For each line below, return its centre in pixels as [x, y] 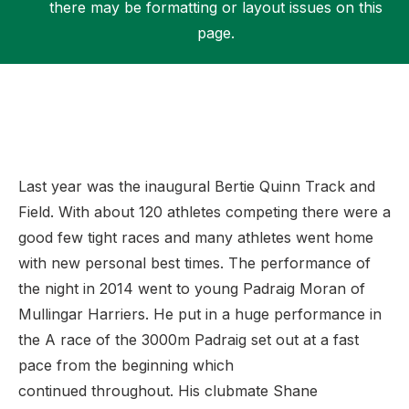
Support [74, 82]
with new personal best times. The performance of [194, 263]
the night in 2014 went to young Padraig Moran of [192, 288]
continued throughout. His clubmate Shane [168, 391]
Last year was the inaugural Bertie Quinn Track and [197, 186]
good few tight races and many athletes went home [196, 237]
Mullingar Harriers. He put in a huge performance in [200, 314]
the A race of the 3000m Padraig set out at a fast [189, 340]
